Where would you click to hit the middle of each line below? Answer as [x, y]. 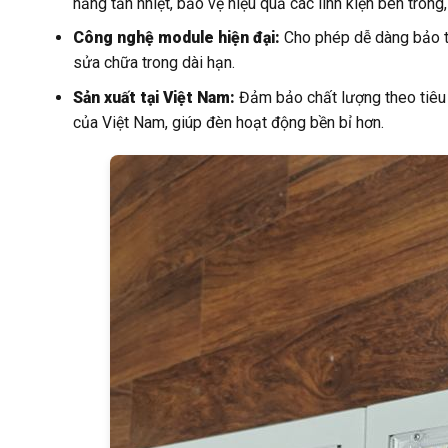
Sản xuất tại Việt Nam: [153, 97]
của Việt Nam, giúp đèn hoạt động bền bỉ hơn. [228, 122]
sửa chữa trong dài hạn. [153, 63]
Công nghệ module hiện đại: [176, 38]
